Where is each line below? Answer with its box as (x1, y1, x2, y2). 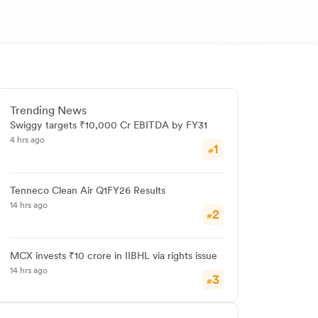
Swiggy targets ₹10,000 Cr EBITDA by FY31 (10, 119, 207, 131)
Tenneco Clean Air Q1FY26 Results (10, 185, 165, 196)
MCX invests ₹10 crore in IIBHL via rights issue (10, 250, 217, 261)
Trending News (10, 104, 87, 117)
